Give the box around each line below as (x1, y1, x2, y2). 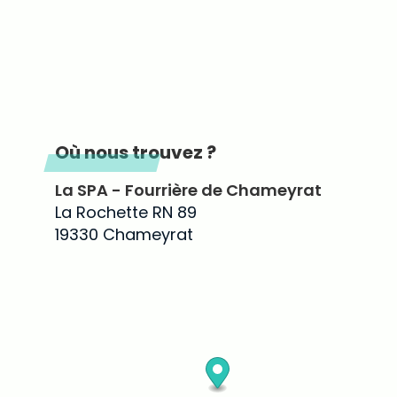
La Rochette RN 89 (55, 201, 197, 223)
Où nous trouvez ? (55, 140, 216, 165)
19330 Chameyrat (55, 223, 193, 245)
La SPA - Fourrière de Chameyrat (55, 179, 322, 201)
